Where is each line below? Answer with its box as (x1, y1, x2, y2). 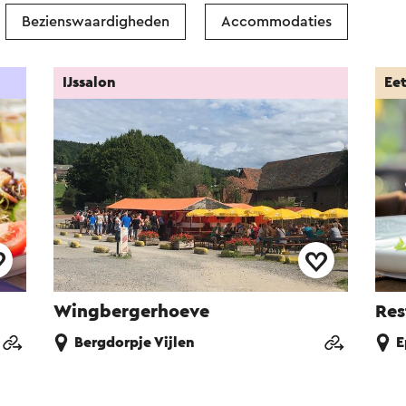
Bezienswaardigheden (22, 14, 169, 29)
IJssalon (63, 75, 117, 90)
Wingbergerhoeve (53, 303, 210, 322)
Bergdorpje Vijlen (74, 335, 196, 351)
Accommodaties (221, 14, 332, 29)
